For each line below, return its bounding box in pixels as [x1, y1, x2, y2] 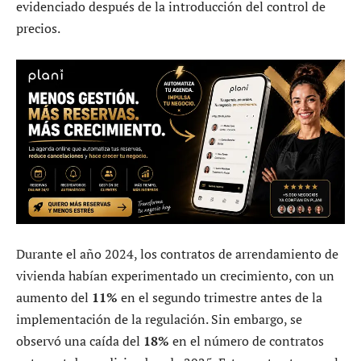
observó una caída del [16, 332, 143, 351]
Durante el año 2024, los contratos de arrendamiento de [16, 245, 338, 263]
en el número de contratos [169, 332, 324, 351]
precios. [16, 19, 60, 38]
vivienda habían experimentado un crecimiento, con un [16, 267, 334, 285]
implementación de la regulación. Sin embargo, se [16, 310, 302, 329]
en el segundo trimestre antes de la [118, 288, 322, 307]
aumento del [16, 288, 92, 307]
